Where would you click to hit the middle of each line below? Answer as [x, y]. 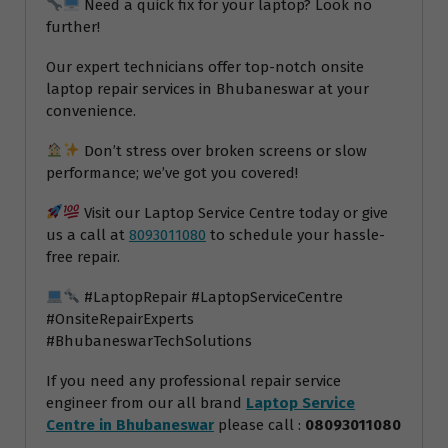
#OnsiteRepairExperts [120, 318]
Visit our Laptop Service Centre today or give [234, 212]
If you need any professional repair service [193, 380]
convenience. [91, 110]
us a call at [87, 234]
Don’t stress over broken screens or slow [224, 150]
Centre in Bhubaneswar [130, 424]
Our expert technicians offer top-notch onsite [205, 66]
